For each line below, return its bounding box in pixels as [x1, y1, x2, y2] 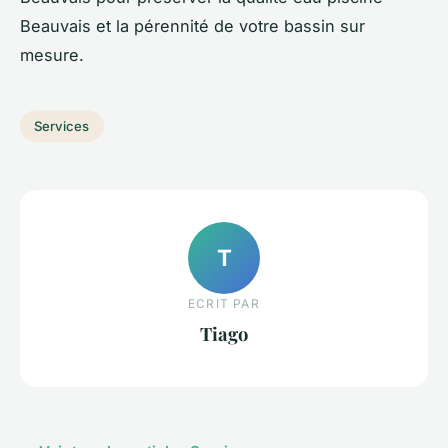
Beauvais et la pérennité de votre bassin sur [20, 15, 365, 36]
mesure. [20, 44, 84, 65]
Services [34, 117, 90, 134]
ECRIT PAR [188, 295, 260, 311]
